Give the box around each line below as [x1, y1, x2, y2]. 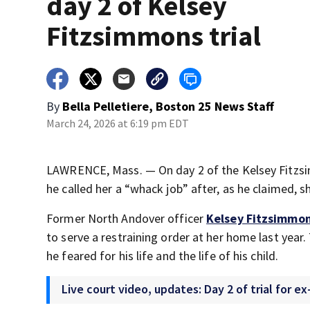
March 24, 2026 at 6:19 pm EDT [46, 116, 190, 130]
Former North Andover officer [46, 210, 207, 226]
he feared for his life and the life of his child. [46, 248, 279, 264]
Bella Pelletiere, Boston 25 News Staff [62, 98, 275, 114]
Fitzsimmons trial [46, 19, 262, 53]
